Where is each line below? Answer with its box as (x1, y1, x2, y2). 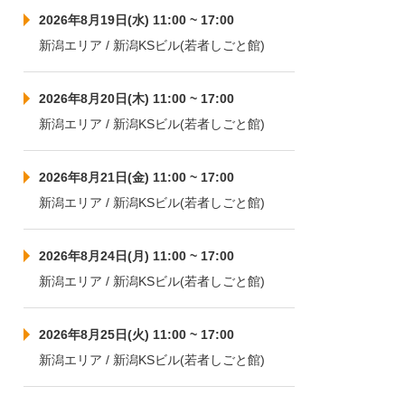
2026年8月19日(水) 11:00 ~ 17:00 (39, 13, 234, 27)
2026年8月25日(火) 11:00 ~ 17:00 (39, 327, 234, 342)
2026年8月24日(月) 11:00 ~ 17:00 (39, 249, 234, 263)
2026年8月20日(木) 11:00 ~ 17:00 (39, 91, 234, 106)
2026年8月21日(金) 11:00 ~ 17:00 (39, 170, 234, 184)
